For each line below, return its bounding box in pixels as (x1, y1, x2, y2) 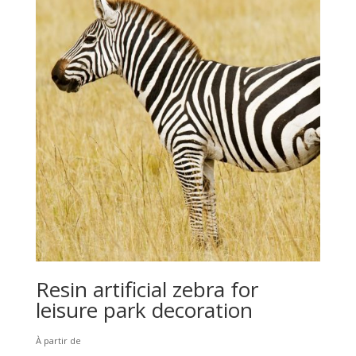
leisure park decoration (35, 295, 253, 324)
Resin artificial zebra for (35, 274, 258, 304)
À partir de (35, 334, 81, 346)
